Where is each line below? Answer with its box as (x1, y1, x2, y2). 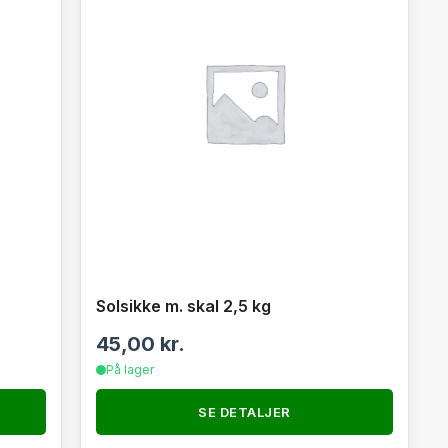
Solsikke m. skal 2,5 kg (95, 296, 271, 316)
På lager (105, 362, 154, 377)
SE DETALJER (198, 404, 291, 420)
